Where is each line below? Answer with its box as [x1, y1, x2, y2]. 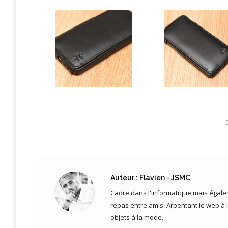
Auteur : [110, 174, 138, 182]
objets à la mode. [110, 213, 163, 222]
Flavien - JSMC [138, 174, 190, 182]
